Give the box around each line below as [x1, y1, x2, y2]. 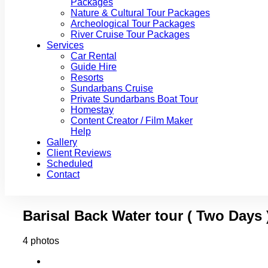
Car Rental [71, 50, 117, 61]
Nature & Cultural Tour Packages [71, 7, 210, 18]
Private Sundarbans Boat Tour [71, 93, 198, 104]
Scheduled [47, 158, 93, 169]
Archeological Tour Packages [71, 18, 195, 29]
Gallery [47, 136, 77, 147]
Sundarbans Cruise [71, 83, 153, 93]
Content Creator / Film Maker [71, 115, 193, 126]
